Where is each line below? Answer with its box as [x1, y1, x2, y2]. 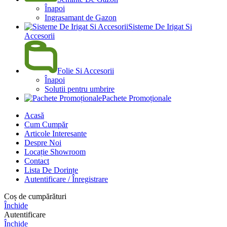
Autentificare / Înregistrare [24, 174, 108, 183]
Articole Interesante [24, 129, 87, 138]
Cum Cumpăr [24, 120, 68, 129]
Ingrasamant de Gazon [45, 13, 117, 22]
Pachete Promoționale [102, 93, 171, 102]
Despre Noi [24, 138, 61, 147]
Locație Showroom [24, 147, 86, 156]
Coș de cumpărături [4, 192, 66, 201]
